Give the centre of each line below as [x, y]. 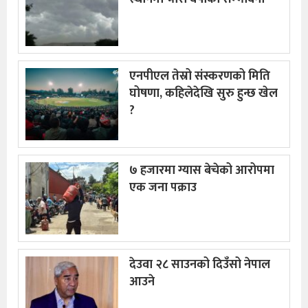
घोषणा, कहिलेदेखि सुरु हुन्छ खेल [203, 93]
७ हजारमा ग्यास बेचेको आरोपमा [202, 170]
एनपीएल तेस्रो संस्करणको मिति [200, 76]
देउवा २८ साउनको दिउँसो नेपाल [200, 264]
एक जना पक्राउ [163, 187]
